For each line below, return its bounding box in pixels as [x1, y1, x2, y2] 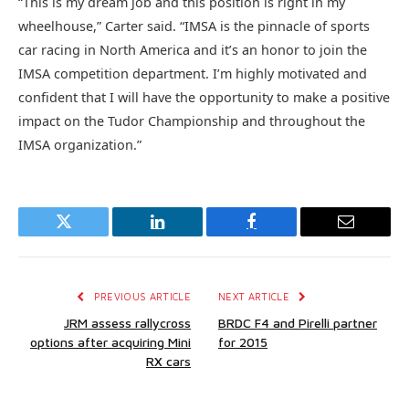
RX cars [146, 352, 191, 369]
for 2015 [218, 333, 267, 350]
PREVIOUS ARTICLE [90, 289, 191, 302]
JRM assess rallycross [64, 314, 191, 330]
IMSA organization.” [18, 135, 142, 153]
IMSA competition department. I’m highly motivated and [18, 64, 367, 82]
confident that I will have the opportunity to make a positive [18, 88, 390, 106]
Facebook [250, 226, 314, 244]
